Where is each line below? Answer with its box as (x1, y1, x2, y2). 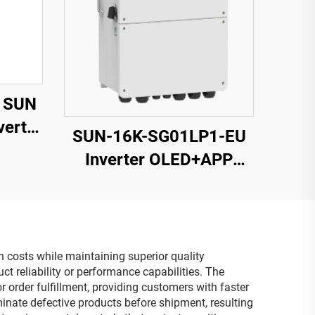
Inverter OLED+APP (85, 150, 233, 170)
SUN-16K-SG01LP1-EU (72, 127, 246, 147)
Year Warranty (105, 196, 213, 217)
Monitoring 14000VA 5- (70, 173, 248, 193)
